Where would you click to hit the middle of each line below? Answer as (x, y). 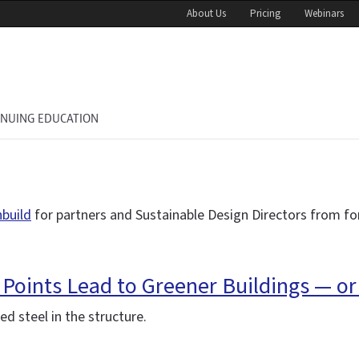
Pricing (265, 14)
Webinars (324, 14)
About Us (206, 14)
